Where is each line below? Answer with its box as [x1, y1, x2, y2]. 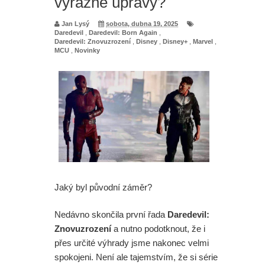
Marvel [193, 37, 213, 45]
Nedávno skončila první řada [54, 209, 167, 220]
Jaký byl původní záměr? [54, 182, 152, 192]
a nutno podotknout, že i [111, 224, 205, 234]
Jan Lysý [62, 20, 89, 27]
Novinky [75, 46, 100, 54]
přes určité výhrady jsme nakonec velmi [54, 238, 209, 248]
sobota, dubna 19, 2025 [106, 20, 178, 27]
